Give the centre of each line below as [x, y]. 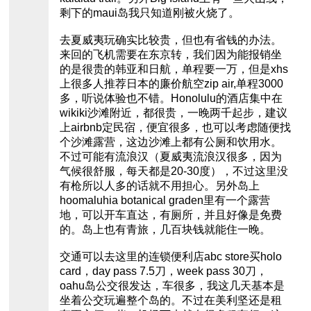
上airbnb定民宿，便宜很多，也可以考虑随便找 [175, 128]
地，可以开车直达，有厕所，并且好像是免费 [170, 215]
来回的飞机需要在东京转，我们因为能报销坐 [170, 55]
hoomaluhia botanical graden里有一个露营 [165, 201]
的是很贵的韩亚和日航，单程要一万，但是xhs [174, 69]
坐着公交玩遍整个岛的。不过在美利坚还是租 [170, 301]
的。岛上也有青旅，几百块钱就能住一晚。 [165, 230]
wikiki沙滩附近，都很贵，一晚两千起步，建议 [173, 113]
